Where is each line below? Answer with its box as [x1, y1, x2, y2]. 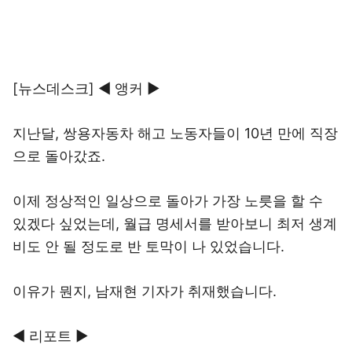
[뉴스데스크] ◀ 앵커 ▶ [13, 80, 159, 97]
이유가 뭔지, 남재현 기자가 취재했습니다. [13, 283, 277, 299]
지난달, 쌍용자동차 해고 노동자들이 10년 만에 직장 [13, 125, 338, 141]
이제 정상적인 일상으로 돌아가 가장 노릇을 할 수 [13, 192, 323, 209]
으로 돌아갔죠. [13, 148, 105, 164]
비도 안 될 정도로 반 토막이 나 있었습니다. [13, 238, 284, 255]
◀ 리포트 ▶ [13, 328, 88, 344]
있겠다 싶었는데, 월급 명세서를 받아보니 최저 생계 [13, 215, 337, 232]
